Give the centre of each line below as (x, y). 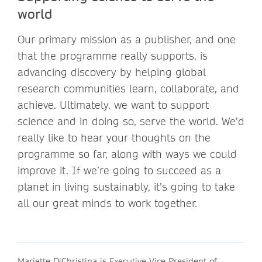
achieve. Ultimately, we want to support (113, 105)
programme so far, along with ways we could (127, 154)
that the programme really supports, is (113, 56)
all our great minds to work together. (107, 203)
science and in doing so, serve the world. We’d (131, 121)
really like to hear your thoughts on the (114, 137)
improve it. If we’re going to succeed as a (119, 170)
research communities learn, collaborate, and (128, 88)
